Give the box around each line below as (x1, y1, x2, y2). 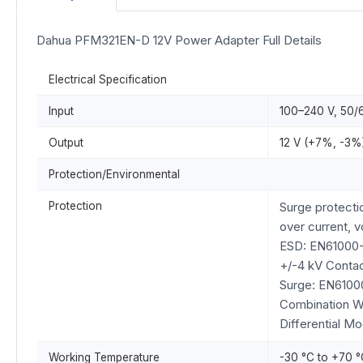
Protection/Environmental (49, 168, 180, 181)
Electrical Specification (49, 73, 167, 86)
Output (49, 136, 83, 149)
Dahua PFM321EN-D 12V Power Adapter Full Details (36, 32, 322, 48)
